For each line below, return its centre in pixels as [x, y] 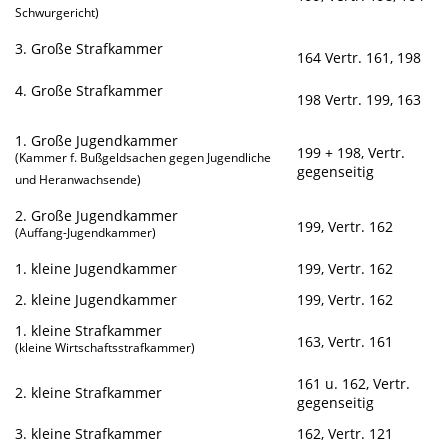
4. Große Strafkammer [89, 91]
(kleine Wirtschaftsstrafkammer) [105, 348]
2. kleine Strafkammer [89, 393]
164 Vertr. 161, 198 [359, 58]
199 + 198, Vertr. [351, 153]
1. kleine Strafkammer [89, 331]
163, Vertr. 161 [345, 342]
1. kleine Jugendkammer [96, 269]
